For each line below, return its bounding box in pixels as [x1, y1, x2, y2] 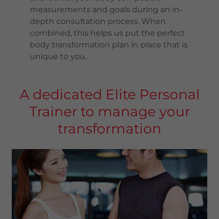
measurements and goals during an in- [29, 5, 182, 14]
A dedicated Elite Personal [19, 86, 200, 103]
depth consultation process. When [29, 17, 166, 26]
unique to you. [29, 52, 87, 61]
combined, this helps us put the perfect [29, 28, 185, 38]
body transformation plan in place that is [29, 40, 188, 49]
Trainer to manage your [29, 103, 190, 120]
